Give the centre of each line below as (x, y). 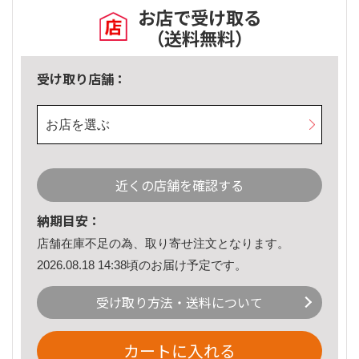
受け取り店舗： (82, 79)
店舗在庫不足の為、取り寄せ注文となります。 (163, 244)
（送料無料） (200, 38)
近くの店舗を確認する (179, 186)
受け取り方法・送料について (179, 303)
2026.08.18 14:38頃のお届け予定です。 (142, 264)
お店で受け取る (200, 17)
